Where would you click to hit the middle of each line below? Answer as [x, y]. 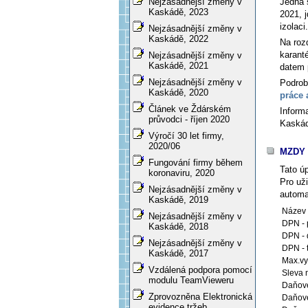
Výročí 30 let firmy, [186, 136]
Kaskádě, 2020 [178, 93]
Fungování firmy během [196, 163]
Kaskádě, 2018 [178, 227]
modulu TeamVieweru [191, 280]
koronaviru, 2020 [181, 173]
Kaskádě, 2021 [178, 66]
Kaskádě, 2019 [178, 200]
